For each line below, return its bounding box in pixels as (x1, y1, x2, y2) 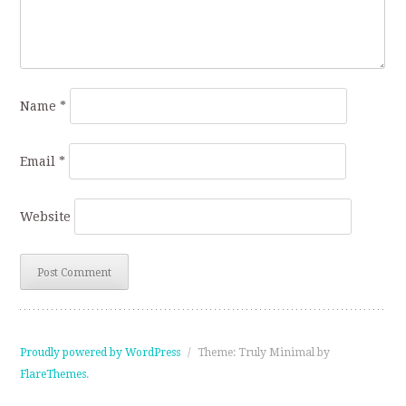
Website (20, 209, 72, 225)
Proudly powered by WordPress (20, 346, 181, 360)
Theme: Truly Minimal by (198, 346, 331, 360)
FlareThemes (20, 368, 87, 382)
